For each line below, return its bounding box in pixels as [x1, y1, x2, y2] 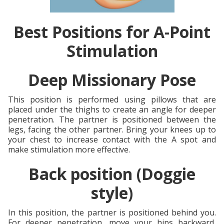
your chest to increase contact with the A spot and [8, 133, 216, 145]
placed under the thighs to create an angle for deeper [8, 103, 216, 115]
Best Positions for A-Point [13, 20, 210, 42]
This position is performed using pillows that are [8, 93, 216, 105]
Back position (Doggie [28, 162, 195, 184]
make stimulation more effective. [8, 143, 130, 155]
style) [91, 181, 133, 203]
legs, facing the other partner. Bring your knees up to [8, 123, 216, 135]
